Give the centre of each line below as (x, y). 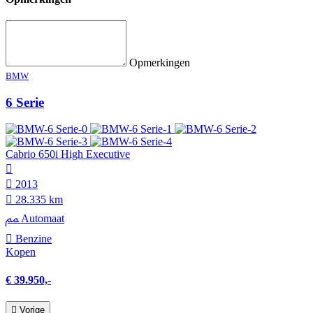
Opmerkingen (160, 62)
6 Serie (25, 102)
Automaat (41, 219)
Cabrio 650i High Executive (68, 154)
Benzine (32, 239)
